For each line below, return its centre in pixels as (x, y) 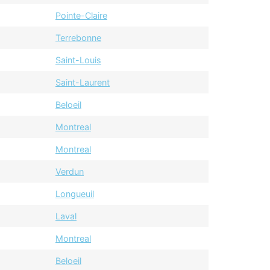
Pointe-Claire (81, 16)
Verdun (70, 172)
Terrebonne (78, 38)
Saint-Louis (78, 60)
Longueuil (75, 194)
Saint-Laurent (83, 83)
